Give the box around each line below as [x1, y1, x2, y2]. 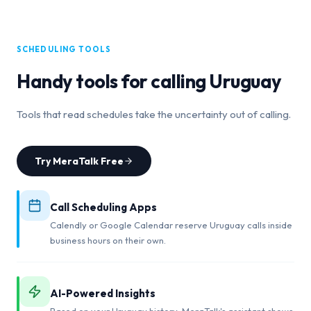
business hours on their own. [50, 234, 166, 246]
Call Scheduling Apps [50, 200, 157, 214]
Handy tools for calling [17, 69, 209, 93]
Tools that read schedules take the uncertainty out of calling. [17, 107, 291, 121]
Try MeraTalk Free [35, 154, 124, 167]
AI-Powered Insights [50, 286, 155, 300]
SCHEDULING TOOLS [17, 44, 112, 55]
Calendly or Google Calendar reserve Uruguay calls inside [50, 219, 292, 230]
